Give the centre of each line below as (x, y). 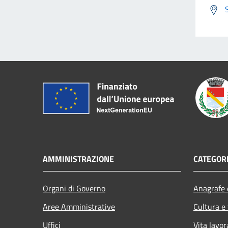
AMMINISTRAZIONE (78, 159)
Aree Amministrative (79, 206)
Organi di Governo (74, 188)
